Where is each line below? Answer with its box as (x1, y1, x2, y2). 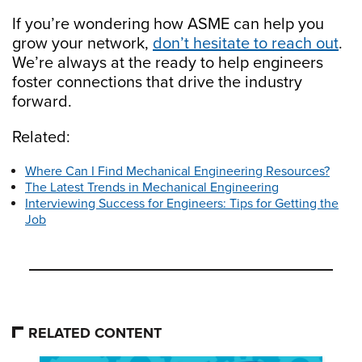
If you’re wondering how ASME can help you (12, 15, 324, 35)
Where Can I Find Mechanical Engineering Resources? (25, 163, 330, 180)
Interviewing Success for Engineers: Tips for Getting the (25, 196, 339, 213)
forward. (12, 92, 72, 112)
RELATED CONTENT (28, 324, 162, 343)
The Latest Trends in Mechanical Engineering (25, 179, 279, 196)
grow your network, (12, 34, 153, 54)
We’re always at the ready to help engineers (12, 53, 323, 74)
